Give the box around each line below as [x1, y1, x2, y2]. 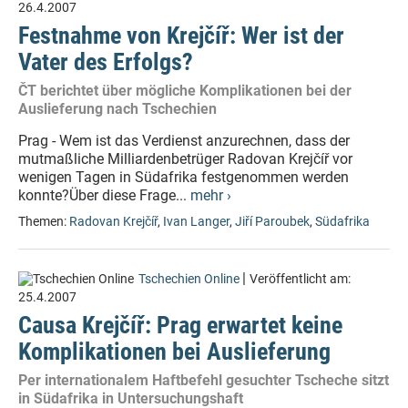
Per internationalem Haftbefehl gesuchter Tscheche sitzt [18, 372, 389, 389]
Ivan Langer [163, 214, 229, 229]
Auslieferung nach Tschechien [18, 100, 217, 117]
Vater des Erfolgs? [18, 48, 193, 76]
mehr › [190, 187, 231, 204]
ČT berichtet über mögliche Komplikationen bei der [18, 82, 352, 99]
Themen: [18, 214, 69, 229]
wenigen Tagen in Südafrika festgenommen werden [18, 168, 349, 186]
